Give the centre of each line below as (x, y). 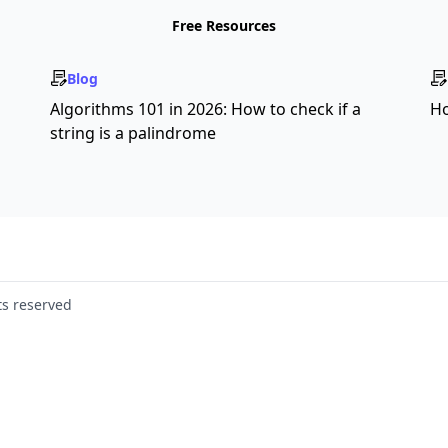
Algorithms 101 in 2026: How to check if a (205, 108)
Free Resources (224, 25)
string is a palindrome (133, 132)
